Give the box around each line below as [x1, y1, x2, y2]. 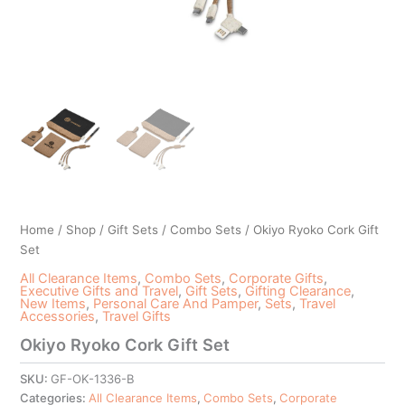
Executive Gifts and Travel [20, 282, 179, 299]
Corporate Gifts [229, 269, 325, 287]
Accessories [20, 307, 96, 325]
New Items [20, 295, 87, 312]
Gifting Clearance [245, 282, 352, 299]
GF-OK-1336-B [51, 371, 136, 386]
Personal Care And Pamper [93, 295, 259, 312]
